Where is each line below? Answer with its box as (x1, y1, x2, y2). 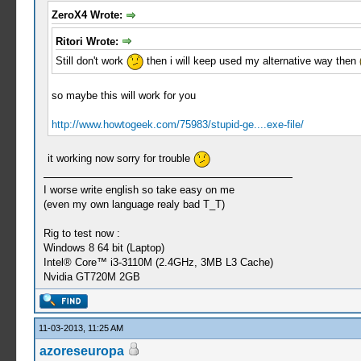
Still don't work (55, 55, 127, 68)
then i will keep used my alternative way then (143, 55, 359, 68)
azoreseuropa (39, 344, 124, 358)
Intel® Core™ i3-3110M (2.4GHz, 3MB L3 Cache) (43, 256, 273, 269)
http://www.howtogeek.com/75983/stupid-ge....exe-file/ (51, 118, 304, 131)
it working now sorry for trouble (47, 152, 193, 165)
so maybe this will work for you (51, 89, 196, 102)
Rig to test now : (43, 227, 120, 240)
